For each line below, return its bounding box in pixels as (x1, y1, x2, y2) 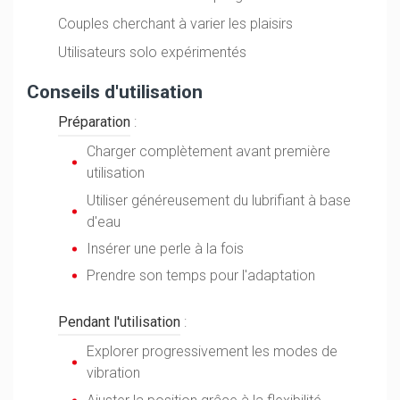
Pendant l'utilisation (58, 312, 181, 330)
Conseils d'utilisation (27, 80, 203, 103)
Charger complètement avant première (87, 143, 331, 161)
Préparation (58, 112, 131, 130)
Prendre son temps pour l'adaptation (87, 267, 316, 285)
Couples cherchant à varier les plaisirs (58, 14, 294, 32)
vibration (87, 364, 141, 382)
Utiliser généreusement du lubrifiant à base (87, 191, 352, 209)
